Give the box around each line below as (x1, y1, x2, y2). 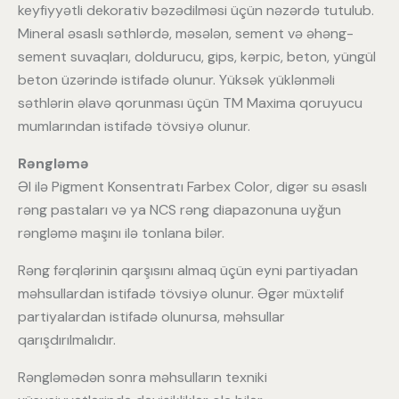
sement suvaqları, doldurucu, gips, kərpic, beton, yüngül (18, 47, 376, 67)
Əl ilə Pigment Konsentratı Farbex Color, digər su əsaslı (18, 177, 367, 197)
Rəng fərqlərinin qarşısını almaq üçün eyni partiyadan (18, 261, 358, 281)
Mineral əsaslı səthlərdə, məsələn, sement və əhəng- (18, 24, 354, 44)
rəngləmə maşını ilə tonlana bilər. (18, 224, 224, 243)
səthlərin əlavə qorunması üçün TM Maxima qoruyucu (18, 94, 362, 113)
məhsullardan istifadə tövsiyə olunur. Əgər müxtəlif (18, 284, 344, 304)
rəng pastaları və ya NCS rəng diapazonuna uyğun (18, 200, 341, 220)
